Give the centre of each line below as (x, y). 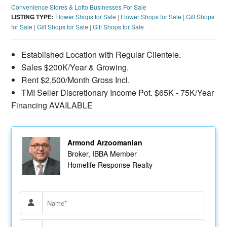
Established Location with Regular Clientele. (101, 54)
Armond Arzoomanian (105, 142)
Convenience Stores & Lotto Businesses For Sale (79, 7)
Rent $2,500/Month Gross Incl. (76, 80)
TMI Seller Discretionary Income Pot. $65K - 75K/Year (118, 92)
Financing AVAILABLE (52, 105)
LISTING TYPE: (33, 16)
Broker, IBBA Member (102, 153)
